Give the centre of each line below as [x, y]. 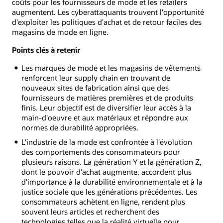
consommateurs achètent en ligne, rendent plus [103, 202]
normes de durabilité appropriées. [80, 128]
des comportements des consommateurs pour [101, 152]
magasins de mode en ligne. [60, 32]
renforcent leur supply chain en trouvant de [96, 78]
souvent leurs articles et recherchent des [90, 212]
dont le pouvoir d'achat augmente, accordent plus [106, 172]
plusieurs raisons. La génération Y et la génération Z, [111, 162]
